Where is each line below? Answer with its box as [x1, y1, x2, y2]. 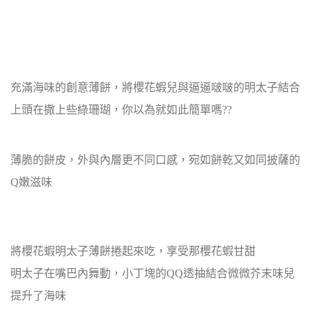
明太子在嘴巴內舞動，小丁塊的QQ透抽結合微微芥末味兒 [10, 267, 295, 279]
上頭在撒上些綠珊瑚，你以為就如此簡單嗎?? [10, 104, 232, 116]
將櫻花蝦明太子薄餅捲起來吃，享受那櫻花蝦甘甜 [10, 245, 256, 257]
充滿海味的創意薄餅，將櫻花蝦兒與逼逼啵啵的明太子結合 [10, 81, 300, 93]
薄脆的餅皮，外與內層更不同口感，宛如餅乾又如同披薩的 [10, 154, 300, 166]
